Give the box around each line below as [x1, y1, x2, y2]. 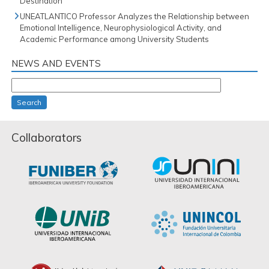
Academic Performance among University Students [20, 34, 209, 44]
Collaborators [11, 130, 82, 145]
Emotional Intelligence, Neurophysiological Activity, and [20, 23, 222, 33]
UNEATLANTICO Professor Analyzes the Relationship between [20, 11, 249, 22]
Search [17, 98, 41, 107]
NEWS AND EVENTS [11, 58, 101, 70]
